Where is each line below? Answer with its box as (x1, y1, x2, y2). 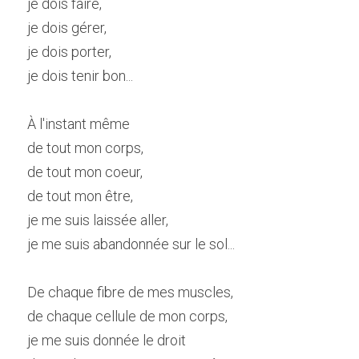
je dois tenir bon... (27, 67, 133, 84)
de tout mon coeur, (27, 163, 143, 180)
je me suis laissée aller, (27, 212, 168, 228)
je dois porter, (27, 43, 111, 60)
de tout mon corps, (27, 139, 143, 156)
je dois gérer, (27, 19, 107, 36)
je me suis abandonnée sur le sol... (27, 236, 235, 252)
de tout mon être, (27, 188, 133, 204)
